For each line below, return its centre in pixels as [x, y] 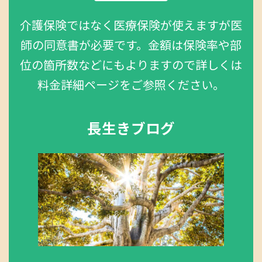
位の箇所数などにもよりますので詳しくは [131, 65]
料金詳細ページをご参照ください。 [131, 85]
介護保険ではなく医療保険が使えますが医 [131, 25]
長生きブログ [131, 129]
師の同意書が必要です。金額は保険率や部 [131, 45]
